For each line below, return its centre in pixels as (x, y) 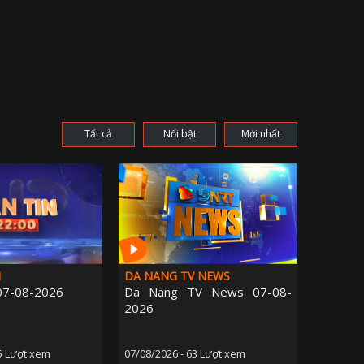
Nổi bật (180, 134)
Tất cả (98, 134)
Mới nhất (261, 134)
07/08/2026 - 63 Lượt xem (185, 354)
